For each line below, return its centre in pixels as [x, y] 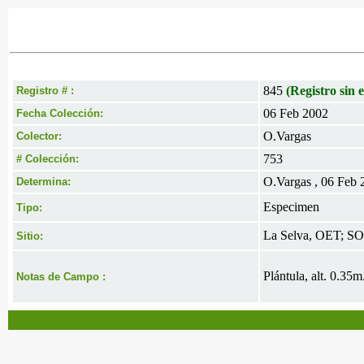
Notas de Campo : [61, 277]
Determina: [43, 182]
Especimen [291, 207]
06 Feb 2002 [296, 113]
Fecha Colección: [60, 113]
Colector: [39, 136]
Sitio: [30, 236]
